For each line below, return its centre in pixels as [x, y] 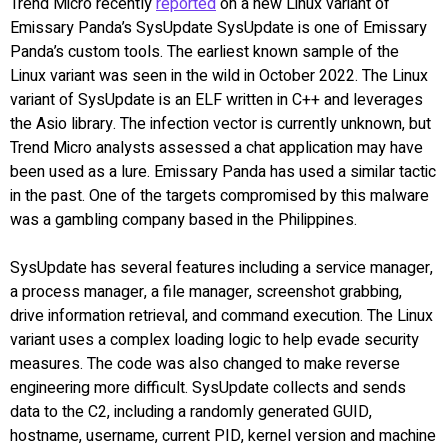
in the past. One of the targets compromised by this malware [219, 195]
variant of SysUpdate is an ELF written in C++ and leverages [216, 99]
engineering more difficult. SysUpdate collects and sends [208, 387]
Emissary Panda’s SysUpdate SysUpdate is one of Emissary [218, 27]
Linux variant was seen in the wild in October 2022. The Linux [219, 75]
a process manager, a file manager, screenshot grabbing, [206, 291]
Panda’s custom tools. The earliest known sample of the [204, 51]
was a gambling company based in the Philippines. [185, 219]
